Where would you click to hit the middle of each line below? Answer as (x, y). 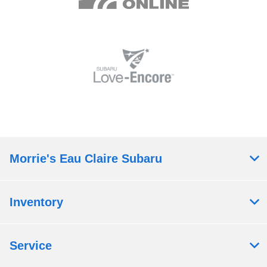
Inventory (36, 202)
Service (31, 246)
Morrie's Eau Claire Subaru (86, 159)
